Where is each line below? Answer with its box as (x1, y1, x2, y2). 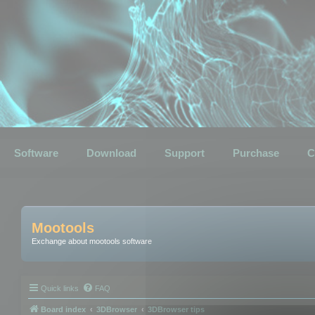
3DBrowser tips (148, 304, 205, 314)
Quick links (41, 283, 79, 292)
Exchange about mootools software (32, 237, 152, 246)
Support (165, 147, 205, 160)
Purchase (233, 147, 279, 160)
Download (86, 147, 136, 160)
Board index (41, 304, 86, 314)
